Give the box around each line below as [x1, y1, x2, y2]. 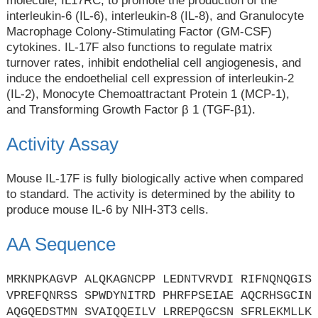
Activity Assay [6, 133, 119, 154]
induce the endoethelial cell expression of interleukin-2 [6, 71, 294, 85]
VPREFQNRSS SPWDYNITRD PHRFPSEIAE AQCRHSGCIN [6, 289, 312, 303]
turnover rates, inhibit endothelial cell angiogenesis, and [6, 55, 301, 70]
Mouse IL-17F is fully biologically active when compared [6, 171, 303, 185]
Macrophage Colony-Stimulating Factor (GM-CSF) [6, 24, 272, 38]
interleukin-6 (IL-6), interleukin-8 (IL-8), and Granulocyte [6, 9, 304, 23]
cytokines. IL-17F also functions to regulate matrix [6, 40, 273, 54]
